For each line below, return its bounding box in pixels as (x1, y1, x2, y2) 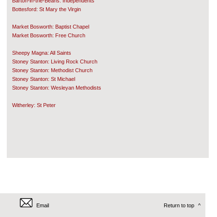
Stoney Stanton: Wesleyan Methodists (12, 85, 101, 91)
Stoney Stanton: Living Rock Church (12, 59, 97, 64)
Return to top (164, 202, 194, 208)
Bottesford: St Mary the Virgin (12, 6, 81, 12)
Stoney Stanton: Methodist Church (12, 67, 93, 73)
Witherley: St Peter (12, 102, 56, 108)
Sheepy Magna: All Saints (12, 50, 71, 56)
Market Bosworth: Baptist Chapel (12, 24, 89, 30)
